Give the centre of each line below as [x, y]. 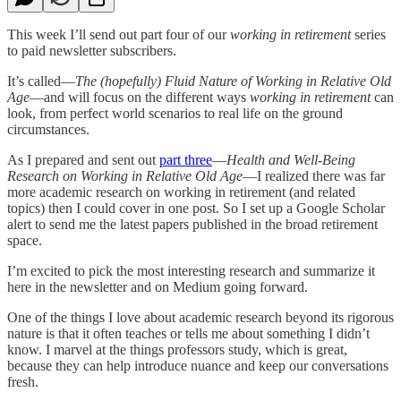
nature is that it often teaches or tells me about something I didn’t [188, 333]
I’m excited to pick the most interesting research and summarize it [191, 270]
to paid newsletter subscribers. [92, 50]
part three [186, 159]
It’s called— [41, 81]
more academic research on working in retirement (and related [181, 192]
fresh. [23, 381]
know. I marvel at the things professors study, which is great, [177, 349]
